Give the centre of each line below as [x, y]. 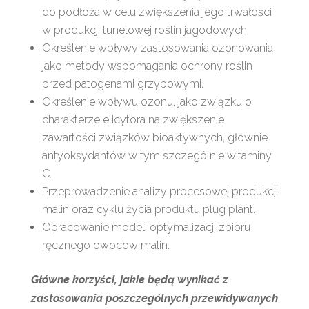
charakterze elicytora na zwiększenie [133, 119]
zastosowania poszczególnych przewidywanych [154, 298]
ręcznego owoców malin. [106, 245]
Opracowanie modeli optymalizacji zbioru [146, 227]
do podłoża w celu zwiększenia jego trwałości [157, 12]
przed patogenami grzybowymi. [122, 83]
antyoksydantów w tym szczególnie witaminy [157, 155]
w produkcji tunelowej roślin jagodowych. [145, 30]
